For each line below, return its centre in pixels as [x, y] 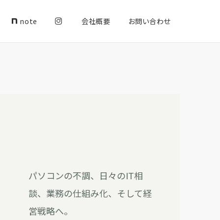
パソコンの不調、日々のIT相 [85, 175]
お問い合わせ [149, 21]
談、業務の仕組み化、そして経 [90, 193]
